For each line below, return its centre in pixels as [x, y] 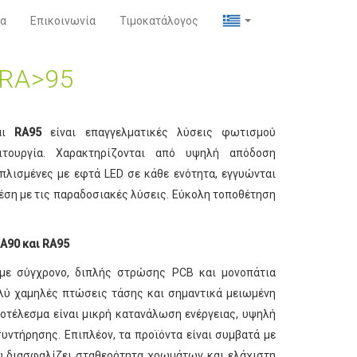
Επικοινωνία [63, 21]
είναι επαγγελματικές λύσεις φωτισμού [159, 133]
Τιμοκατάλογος [159, 21]
